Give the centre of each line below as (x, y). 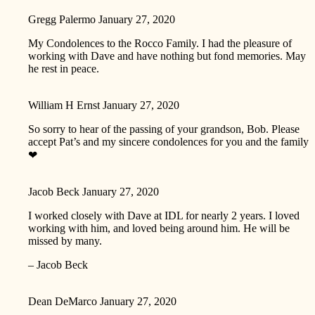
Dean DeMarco (63, 301)
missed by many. (65, 240)
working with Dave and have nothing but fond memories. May (167, 56)
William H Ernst (64, 105)
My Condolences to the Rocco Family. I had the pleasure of (160, 43)
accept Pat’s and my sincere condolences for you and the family (168, 141)
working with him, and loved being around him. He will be (159, 228)
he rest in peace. (64, 68)
